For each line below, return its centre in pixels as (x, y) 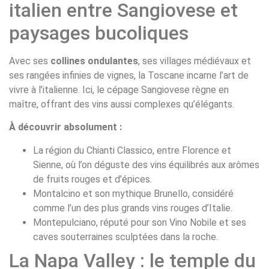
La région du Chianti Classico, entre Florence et (132, 150)
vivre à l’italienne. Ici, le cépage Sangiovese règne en (119, 89)
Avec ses (30, 61)
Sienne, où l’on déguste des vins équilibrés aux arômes (146, 165)
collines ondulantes (94, 61)
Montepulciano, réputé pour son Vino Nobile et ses (140, 222)
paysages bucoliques (99, 33)
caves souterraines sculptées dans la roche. (125, 237)
